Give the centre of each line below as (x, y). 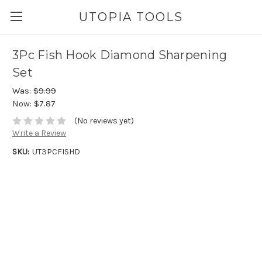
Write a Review (39, 133)
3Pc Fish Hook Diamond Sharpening (120, 55)
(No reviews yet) (104, 121)
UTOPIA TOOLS (131, 17)
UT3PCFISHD (56, 152)
